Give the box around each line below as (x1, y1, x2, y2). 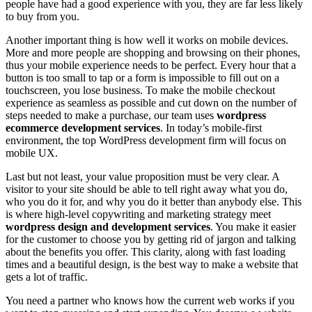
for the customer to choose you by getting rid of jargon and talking (6, 233, 296, 246)
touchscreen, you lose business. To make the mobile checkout (6, 84, 275, 97)
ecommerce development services (6, 122, 160, 134)
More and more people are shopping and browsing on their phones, (6, 47, 300, 59)
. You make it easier (210, 221, 296, 233)
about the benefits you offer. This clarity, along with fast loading (6, 246, 286, 258)
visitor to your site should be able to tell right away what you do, (6, 183, 288, 196)
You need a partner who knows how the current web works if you (6, 295, 295, 307)
